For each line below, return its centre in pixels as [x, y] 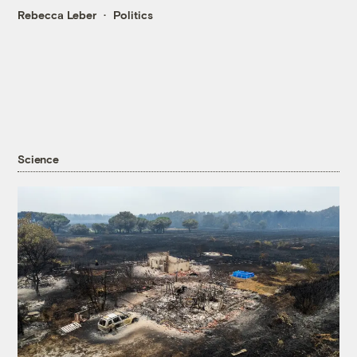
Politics [133, 14]
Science [38, 159]
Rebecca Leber [57, 14]
